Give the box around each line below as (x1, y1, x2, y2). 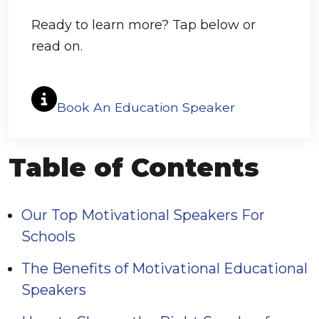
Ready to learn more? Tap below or (31, 17, 256, 33)
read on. (31, 38, 83, 54)
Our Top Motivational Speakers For (21, 206, 265, 224)
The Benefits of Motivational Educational (21, 260, 308, 277)
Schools (21, 228, 75, 245)
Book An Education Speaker (57, 100, 235, 115)
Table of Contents (9, 152, 259, 183)
